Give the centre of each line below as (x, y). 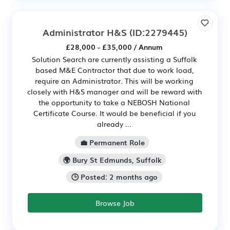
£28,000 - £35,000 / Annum (114, 47)
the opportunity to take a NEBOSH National (114, 102)
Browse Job (115, 203)
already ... (114, 124)
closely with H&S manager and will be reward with (114, 92)
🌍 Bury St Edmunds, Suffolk (112, 159)
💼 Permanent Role (112, 142)
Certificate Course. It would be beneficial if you (114, 113)
